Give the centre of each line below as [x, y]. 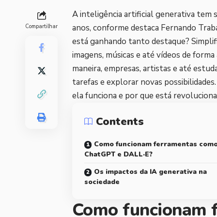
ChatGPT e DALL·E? [118, 154]
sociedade [102, 182]
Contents [120, 121]
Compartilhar [41, 26]
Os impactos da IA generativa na [150, 171]
